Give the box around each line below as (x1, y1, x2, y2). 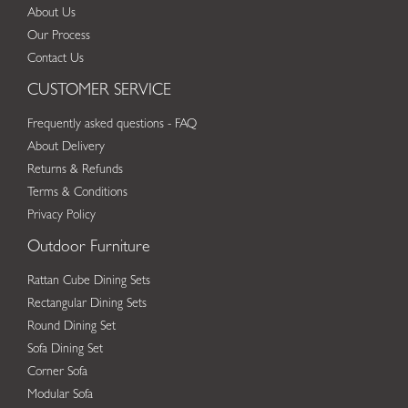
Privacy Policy (27, 209, 96, 222)
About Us (27, 6, 76, 20)
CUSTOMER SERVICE (27, 83, 171, 100)
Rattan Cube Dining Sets (27, 274, 150, 288)
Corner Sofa (27, 365, 87, 379)
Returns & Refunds (27, 163, 123, 177)
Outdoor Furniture (27, 240, 150, 257)
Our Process (27, 29, 90, 43)
